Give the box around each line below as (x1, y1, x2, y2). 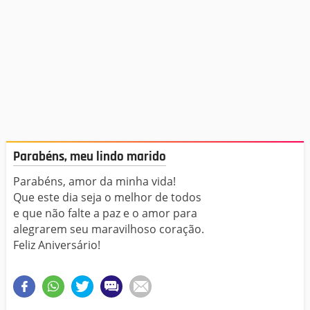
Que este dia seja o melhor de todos (13, 190, 201, 206)
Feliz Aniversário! (13, 237, 100, 253)
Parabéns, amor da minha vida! (13, 174, 176, 190)
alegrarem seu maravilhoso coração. (13, 221, 204, 237)
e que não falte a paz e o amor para (13, 206, 197, 221)
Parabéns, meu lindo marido (13, 147, 166, 165)
